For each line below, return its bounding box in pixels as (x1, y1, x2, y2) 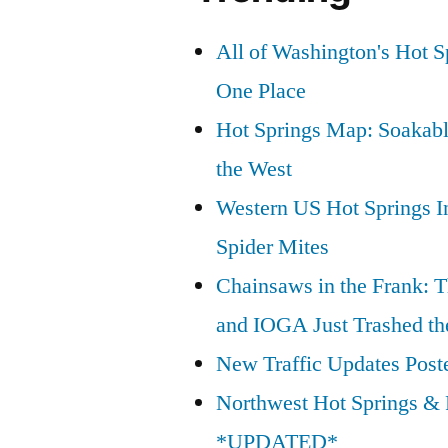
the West (216, 154, 293, 183)
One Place (216, 76, 307, 105)
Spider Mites (216, 232, 330, 261)
